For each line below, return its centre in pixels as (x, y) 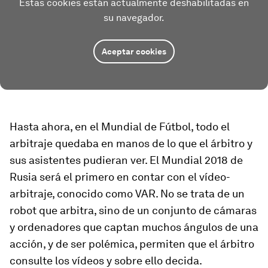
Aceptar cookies (134, 51)
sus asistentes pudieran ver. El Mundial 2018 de (126, 160)
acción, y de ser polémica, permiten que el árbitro (132, 243)
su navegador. (134, 17)
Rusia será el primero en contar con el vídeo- (120, 176)
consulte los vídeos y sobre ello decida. (106, 260)
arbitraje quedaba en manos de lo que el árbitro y (131, 143)
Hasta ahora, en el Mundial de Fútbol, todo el (120, 126)
